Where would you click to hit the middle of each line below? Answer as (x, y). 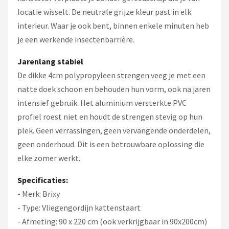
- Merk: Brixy (39, 194)
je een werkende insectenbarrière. (76, 39)
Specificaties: (43, 180)
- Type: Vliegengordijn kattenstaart (79, 208)
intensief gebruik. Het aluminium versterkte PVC (102, 103)
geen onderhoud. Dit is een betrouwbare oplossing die (111, 144)
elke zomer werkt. (49, 158)
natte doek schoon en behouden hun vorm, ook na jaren (114, 89)
